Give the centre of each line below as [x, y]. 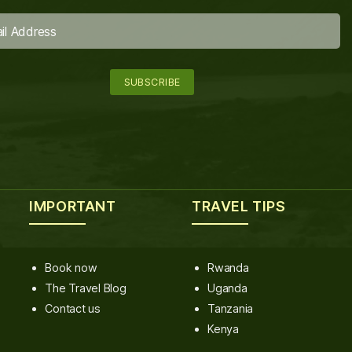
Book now [71, 267]
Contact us [73, 308]
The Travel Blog [86, 288]
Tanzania [231, 308]
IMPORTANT [73, 206]
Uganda [227, 288]
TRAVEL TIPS [239, 206]
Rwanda [228, 267]
